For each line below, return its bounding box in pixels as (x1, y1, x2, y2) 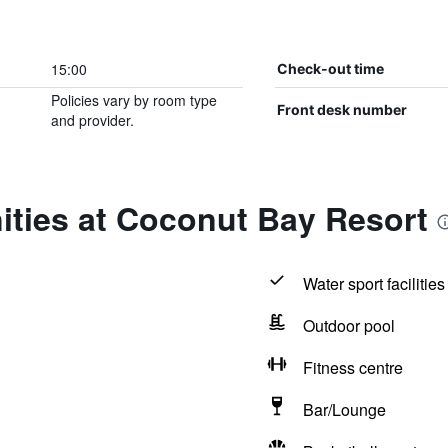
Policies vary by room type (50, 90, 217, 110)
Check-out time (276, 60, 384, 77)
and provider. (50, 110, 134, 130)
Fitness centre (302, 356, 403, 379)
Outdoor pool (302, 314, 395, 337)
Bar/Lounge (302, 398, 386, 421)
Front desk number (276, 101, 407, 118)
